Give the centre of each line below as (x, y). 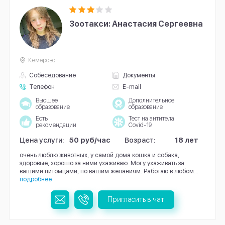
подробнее (35, 179)
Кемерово (42, 60)
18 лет (186, 140)
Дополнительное (151, 100)
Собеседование (53, 75)
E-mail (132, 87)
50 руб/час (90, 140)
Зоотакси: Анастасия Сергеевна (136, 24)
